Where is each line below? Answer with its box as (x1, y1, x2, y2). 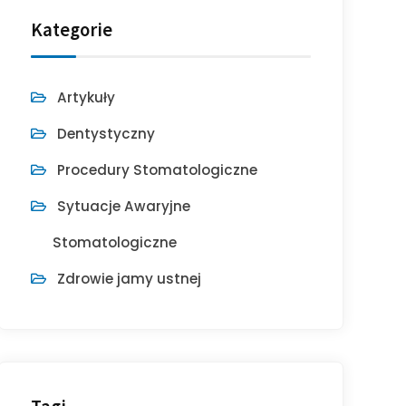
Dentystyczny (57, 124, 156, 143)
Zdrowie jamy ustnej (57, 269, 202, 288)
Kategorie (31, 18, 113, 42)
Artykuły (57, 88, 116, 107)
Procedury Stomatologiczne (57, 160, 258, 179)
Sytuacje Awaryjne (57, 197, 191, 216)
